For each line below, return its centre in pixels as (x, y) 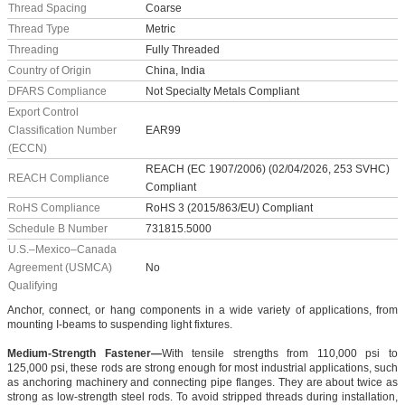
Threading (33, 50)
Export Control (43, 113)
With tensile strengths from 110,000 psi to (280, 354)
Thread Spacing (47, 9)
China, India (175, 71)
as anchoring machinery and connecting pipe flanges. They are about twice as (202, 383)
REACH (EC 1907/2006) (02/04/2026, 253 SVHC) (268, 170)
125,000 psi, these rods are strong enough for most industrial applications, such (202, 368)
